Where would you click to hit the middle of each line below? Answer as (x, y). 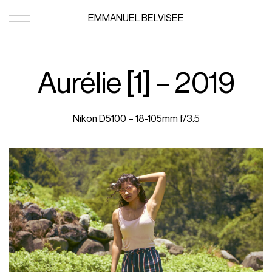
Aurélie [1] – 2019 (136, 83)
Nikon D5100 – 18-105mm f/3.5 (136, 119)
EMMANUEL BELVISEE (136, 18)
